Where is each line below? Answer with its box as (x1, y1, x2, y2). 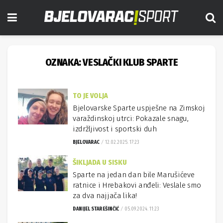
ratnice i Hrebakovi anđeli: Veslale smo (73, 181, 201, 190)
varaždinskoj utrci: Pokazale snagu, (73, 114, 189, 123)
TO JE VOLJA (73, 92, 108, 100)
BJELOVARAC (73, 139, 100, 145)
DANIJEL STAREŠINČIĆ (73, 206, 119, 212)
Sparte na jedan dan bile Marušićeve (73, 170, 195, 179)
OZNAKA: (45, 56, 83, 68)
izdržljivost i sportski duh (73, 124, 157, 133)
